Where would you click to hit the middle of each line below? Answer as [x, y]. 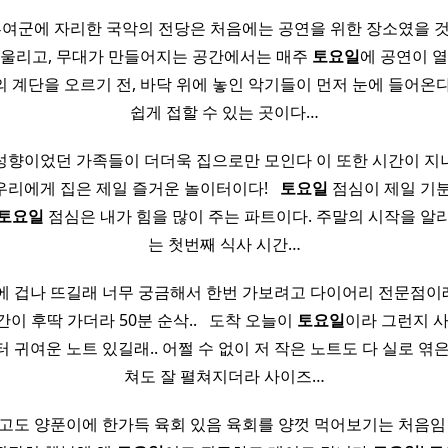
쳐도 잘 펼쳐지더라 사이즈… [224, 376]
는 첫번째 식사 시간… [224, 244]
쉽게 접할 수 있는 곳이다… [224, 112]
